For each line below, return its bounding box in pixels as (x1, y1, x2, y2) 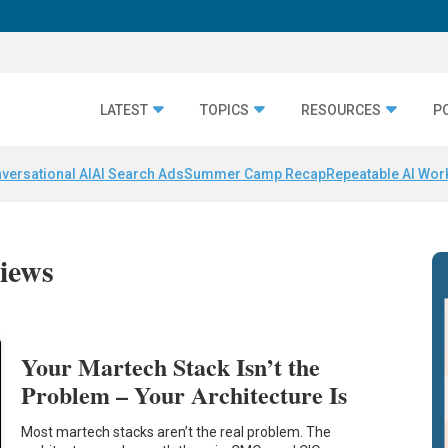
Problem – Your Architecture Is (21, 376, 348, 412)
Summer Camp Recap (184, 166, 326, 183)
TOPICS (200, 101, 249, 118)
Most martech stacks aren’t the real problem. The (21, 424, 332, 441)
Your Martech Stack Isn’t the (21, 348, 321, 384)
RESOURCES (301, 101, 381, 118)
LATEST (100, 101, 148, 118)
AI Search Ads (92, 166, 184, 183)
